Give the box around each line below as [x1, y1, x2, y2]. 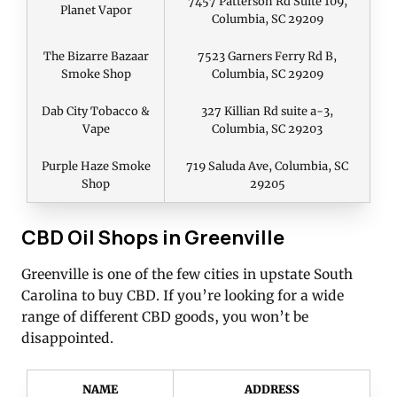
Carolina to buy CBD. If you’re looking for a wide [21, 286, 344, 304]
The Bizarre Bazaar [43, 48, 149, 63]
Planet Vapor [59, 2, 132, 17]
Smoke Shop [60, 66, 131, 81]
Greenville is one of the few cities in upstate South [21, 265, 353, 283]
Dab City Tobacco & [42, 103, 150, 118]
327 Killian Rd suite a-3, [201, 103, 333, 118]
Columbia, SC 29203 [212, 121, 323, 136]
